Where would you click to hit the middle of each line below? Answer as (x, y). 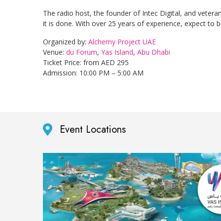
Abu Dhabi (154, 52)
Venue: (55, 52)
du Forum (82, 52)
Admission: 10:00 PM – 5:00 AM (93, 73)
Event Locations (93, 129)
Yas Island (117, 52)
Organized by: (66, 42)
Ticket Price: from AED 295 (86, 63)
